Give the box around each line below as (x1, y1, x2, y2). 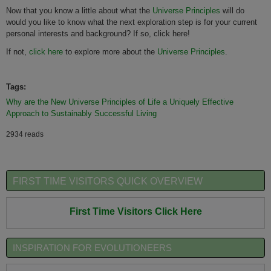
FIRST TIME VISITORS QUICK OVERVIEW (13, 175, 203, 186)
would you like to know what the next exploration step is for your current (6, 18, 257, 27)
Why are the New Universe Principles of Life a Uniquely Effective (6, 97, 233, 106)
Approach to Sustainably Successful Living (6, 108, 157, 118)
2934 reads (6, 129, 44, 139)
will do (220, 6, 244, 16)
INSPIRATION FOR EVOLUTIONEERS (13, 243, 172, 253)
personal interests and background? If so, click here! (6, 29, 190, 39)
